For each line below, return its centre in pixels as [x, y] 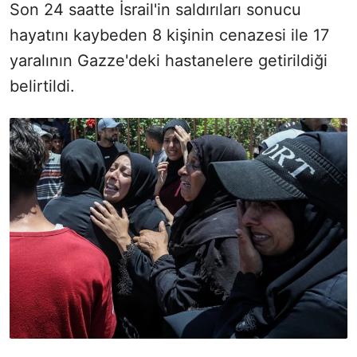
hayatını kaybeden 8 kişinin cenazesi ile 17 [169, 35]
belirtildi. [42, 86]
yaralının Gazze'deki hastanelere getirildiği [169, 60]
